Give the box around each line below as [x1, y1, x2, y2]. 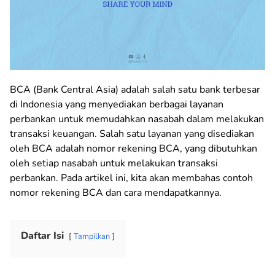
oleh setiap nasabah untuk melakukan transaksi [10, 156, 218, 170]
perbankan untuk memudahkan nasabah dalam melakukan [10, 112, 264, 126]
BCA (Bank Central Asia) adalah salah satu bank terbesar [10, 82, 260, 96]
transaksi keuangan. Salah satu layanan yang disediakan [10, 126, 254, 141]
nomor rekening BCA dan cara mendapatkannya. [10, 185, 222, 199]
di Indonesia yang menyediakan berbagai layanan [10, 97, 223, 111]
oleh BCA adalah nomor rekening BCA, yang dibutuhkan [10, 141, 257, 155]
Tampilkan [74, 230, 110, 242]
